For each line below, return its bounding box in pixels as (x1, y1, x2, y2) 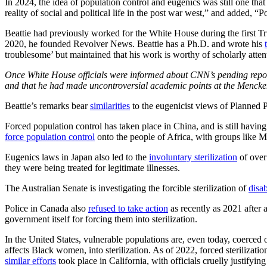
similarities (90, 100, 130, 111)
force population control (5, 131, 95, 142)
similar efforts (5, 255, 56, 266)
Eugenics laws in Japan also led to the (5, 151, 149, 162)
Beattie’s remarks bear (5, 100, 90, 111)
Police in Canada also (5, 203, 88, 213)
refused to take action (88, 203, 168, 213)
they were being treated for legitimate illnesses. (5, 162, 180, 173)
